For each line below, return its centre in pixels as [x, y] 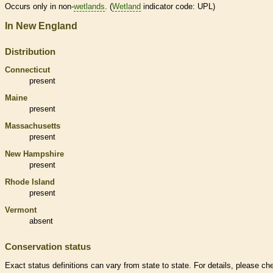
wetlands [89, 6]
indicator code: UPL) [178, 6]
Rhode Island [30, 182]
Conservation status [48, 246]
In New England [41, 26]
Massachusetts [33, 126]
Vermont [21, 210]
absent [41, 221]
